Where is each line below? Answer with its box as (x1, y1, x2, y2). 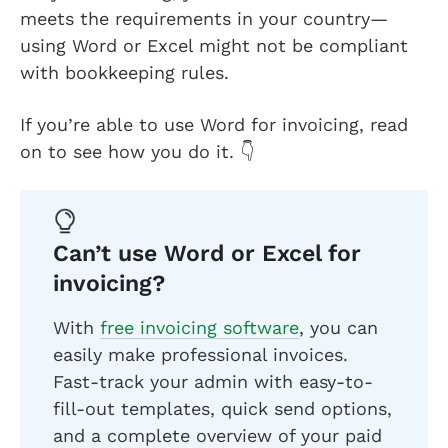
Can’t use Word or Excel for (53, 239, 361, 267)
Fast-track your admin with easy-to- (53, 370, 373, 392)
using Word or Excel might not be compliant (20, 34, 408, 56)
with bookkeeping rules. (20, 61, 235, 83)
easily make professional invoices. (53, 343, 348, 365)
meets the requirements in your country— (20, 7, 388, 29)
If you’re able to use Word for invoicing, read (20, 113, 408, 135)
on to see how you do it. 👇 (20, 140, 254, 162)
